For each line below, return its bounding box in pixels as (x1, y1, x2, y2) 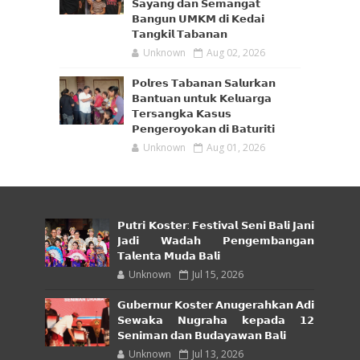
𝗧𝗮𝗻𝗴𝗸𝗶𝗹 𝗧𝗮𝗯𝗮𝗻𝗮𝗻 (131, 28, 227, 42)
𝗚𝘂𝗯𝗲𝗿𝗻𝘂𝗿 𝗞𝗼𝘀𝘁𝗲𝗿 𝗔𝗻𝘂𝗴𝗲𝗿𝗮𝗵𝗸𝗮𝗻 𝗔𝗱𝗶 (117, 299, 315, 313)
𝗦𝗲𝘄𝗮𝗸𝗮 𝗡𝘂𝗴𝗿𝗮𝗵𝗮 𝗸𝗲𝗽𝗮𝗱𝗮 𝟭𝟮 (117, 314, 315, 328)
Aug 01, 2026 (206, 141, 265, 155)
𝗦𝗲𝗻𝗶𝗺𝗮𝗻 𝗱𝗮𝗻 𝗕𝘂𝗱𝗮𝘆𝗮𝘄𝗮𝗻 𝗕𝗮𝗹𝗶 (117, 329, 287, 343)
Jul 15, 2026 (192, 268, 244, 282)
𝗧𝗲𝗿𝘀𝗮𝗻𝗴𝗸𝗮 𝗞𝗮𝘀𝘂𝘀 (131, 108, 231, 121)
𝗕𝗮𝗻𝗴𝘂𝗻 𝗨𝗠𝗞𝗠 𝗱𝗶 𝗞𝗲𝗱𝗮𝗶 (131, 13, 264, 27)
